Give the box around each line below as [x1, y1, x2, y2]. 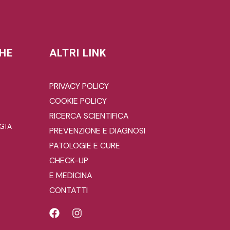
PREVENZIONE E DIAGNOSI [49, 125, 145, 136]
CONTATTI [49, 184, 88, 196]
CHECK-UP [49, 155, 88, 166]
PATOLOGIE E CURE [49, 140, 120, 151]
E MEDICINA [49, 169, 92, 181]
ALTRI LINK [49, 46, 106, 59]
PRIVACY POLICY [49, 80, 109, 91]
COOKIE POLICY [49, 95, 107, 106]
